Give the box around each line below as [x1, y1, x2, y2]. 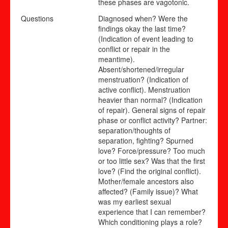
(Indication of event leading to [98, 33, 193, 44]
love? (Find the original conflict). [98, 165, 201, 176]
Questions [21, 13, 53, 23]
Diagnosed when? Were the [98, 13, 188, 23]
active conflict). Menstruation [98, 84, 190, 95]
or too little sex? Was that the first [98, 155, 205, 166]
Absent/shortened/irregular [98, 64, 184, 74]
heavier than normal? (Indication [98, 94, 203, 105]
